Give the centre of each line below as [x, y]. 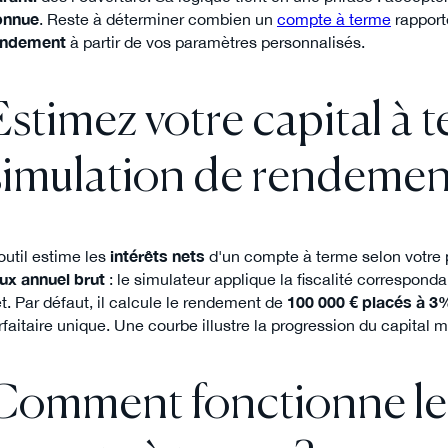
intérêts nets [157, 256]
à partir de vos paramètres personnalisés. [215, 42]
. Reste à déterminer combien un [158, 19]
